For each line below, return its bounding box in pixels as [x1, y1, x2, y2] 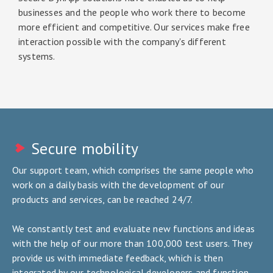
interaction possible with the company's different [18, 35, 226, 48]
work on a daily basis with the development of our [12, 179, 224, 191]
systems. [18, 50, 55, 63]
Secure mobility [31, 138, 139, 159]
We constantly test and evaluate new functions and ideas [12, 222, 255, 235]
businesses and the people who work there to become [18, 6, 246, 19]
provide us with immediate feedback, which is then [12, 252, 223, 264]
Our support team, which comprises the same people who [12, 164, 254, 177]
